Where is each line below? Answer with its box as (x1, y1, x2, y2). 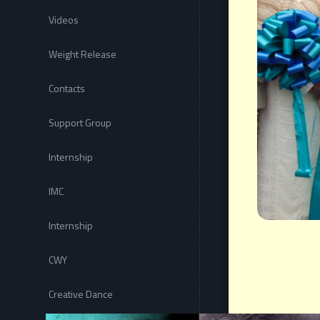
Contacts (49, 81, 85, 96)
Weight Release (49, 46, 116, 62)
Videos (49, 12, 79, 28)
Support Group (49, 115, 111, 131)
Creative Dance (49, 286, 113, 302)
